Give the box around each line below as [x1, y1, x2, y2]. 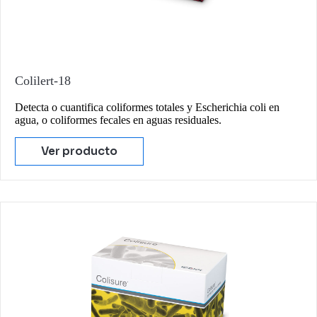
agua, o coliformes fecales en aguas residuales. [15, 113, 221, 126]
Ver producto [41, 144, 117, 158]
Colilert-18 [15, 73, 71, 88]
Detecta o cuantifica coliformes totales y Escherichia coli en [15, 100, 279, 113]
